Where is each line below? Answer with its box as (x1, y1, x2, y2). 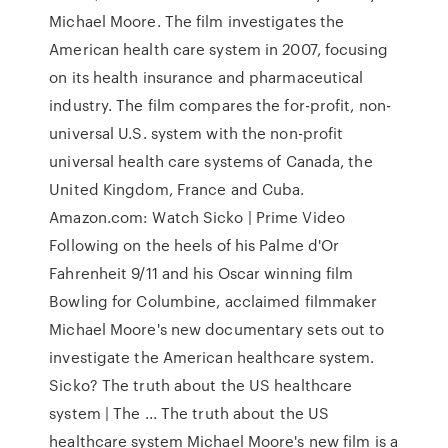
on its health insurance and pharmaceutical (49, 66, 364, 88)
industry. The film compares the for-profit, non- (49, 94, 392, 116)
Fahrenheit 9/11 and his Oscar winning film (49, 262, 354, 284)
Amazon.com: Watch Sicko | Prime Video (49, 206, 345, 228)
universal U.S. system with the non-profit (49, 122, 344, 144)
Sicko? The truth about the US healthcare (49, 374, 353, 396)
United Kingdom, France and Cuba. (49, 178, 305, 200)
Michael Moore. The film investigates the (49, 10, 345, 32)
